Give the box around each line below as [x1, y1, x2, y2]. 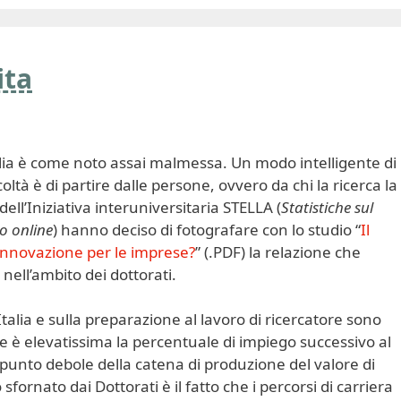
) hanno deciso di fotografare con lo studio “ [53, 218, 361, 240]
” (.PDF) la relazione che [195, 241, 361, 262]
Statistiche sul [281, 196, 373, 218]
